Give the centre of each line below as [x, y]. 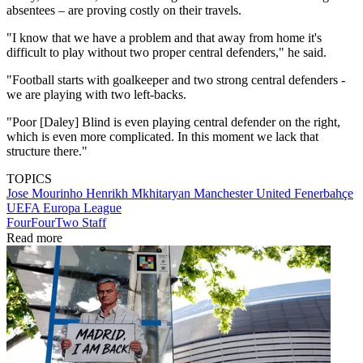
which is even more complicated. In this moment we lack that [162, 136]
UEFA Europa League [64, 207]
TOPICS [29, 178]
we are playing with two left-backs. [96, 94]
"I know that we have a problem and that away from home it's [164, 37]
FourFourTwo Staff [56, 222]
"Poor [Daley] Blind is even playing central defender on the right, [173, 122]
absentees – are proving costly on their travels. [124, 10]
